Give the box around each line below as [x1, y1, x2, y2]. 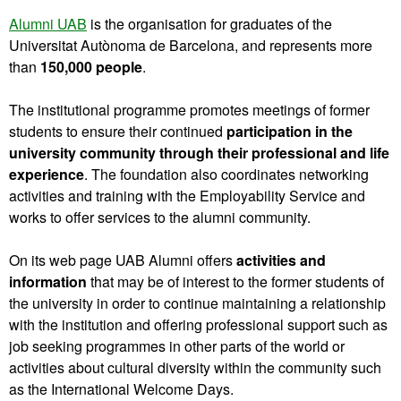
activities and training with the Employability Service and [9, 184, 365, 206]
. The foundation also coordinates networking [84, 163, 369, 184]
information [9, 270, 87, 292]
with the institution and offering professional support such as [9, 313, 388, 335]
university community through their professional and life [9, 141, 389, 163]
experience [9, 163, 84, 184]
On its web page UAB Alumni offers [9, 249, 236, 270]
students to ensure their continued [9, 120, 226, 141]
